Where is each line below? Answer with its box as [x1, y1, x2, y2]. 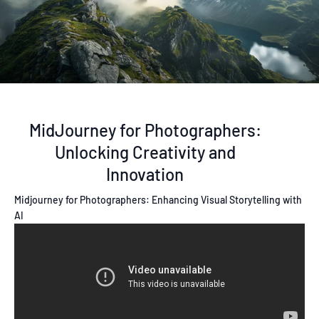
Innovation [106, 164, 184, 185]
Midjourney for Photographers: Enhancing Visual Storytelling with [14, 194, 302, 206]
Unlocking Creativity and [54, 142, 236, 163]
